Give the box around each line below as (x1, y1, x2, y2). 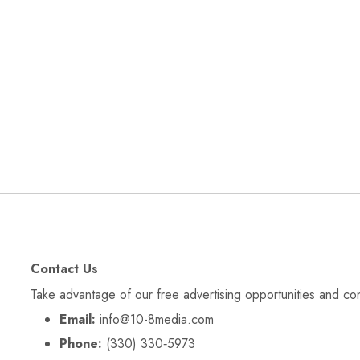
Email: (59, 310, 96, 329)
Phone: (59, 334, 102, 354)
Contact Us (31, 260, 98, 279)
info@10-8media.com (96, 310, 214, 329)
